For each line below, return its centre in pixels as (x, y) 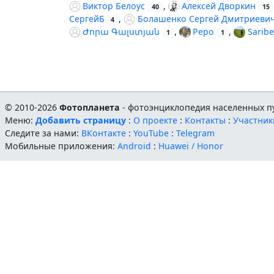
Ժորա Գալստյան (121, 32)
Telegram (196, 133)
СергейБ (87, 19)
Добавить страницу (81, 120)
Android (135, 146)
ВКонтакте (104, 133)
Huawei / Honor (191, 146)
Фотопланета (90, 107)
